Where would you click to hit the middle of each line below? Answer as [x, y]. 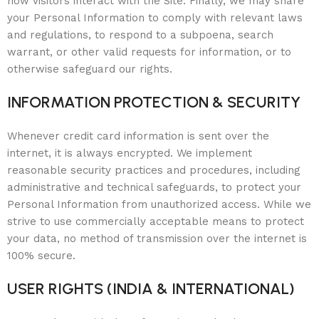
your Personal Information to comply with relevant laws [155, 18]
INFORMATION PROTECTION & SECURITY [154, 102]
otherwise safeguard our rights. [90, 69]
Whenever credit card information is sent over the [138, 136]
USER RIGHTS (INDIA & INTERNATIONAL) [151, 289]
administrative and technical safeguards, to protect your [154, 187]
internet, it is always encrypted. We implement [130, 153]
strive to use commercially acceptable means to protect [156, 221]
